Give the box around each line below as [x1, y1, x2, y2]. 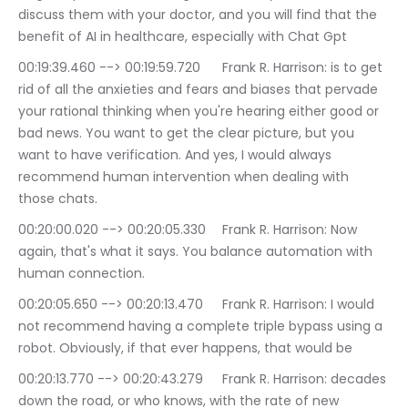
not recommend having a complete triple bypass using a [18, 317, 386, 336]
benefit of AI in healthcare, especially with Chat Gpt [18, 27, 347, 46]
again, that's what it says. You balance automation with [18, 242, 376, 261]
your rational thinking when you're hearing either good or [18, 102, 382, 121]
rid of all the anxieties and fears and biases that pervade [18, 80, 382, 99]
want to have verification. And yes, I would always [18, 146, 335, 165]
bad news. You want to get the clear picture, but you [18, 124, 358, 143]
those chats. [18, 189, 97, 209]
